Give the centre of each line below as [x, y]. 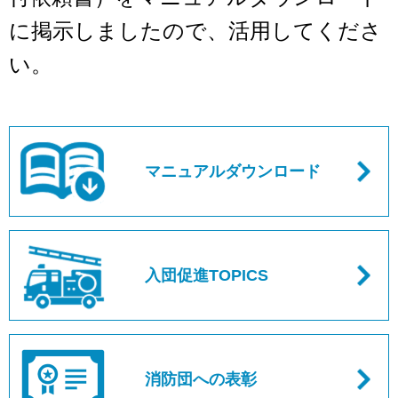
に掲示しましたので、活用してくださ [195, 31]
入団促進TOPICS [207, 275]
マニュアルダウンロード [233, 171]
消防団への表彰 [201, 379]
